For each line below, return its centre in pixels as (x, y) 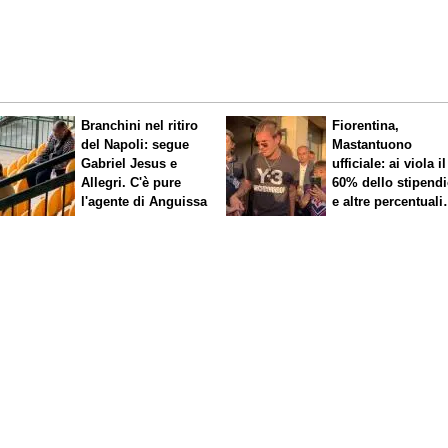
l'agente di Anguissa (144, 201)
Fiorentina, (366, 125)
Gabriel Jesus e (129, 163)
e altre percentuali (388, 201)
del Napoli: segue (135, 144)
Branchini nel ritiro (140, 125)
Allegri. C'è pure (131, 182)
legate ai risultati (384, 220)
